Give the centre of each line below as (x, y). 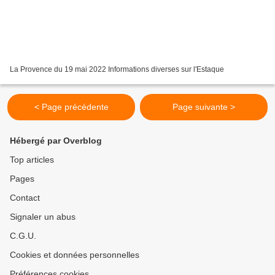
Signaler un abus (43, 217)
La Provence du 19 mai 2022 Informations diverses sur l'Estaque (117, 70)
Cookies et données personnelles (75, 255)
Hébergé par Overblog (56, 141)
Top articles (32, 160)
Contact (25, 198)
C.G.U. (23, 236)
